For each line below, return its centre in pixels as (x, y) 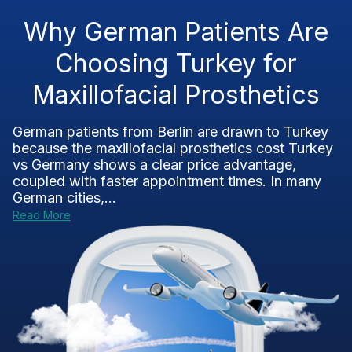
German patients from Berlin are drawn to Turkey (170, 132)
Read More (42, 215)
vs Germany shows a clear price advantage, (154, 165)
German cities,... (64, 198)
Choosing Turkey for (176, 63)
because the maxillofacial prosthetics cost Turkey (173, 148)
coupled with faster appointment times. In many (167, 181)
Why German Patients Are (176, 32)
